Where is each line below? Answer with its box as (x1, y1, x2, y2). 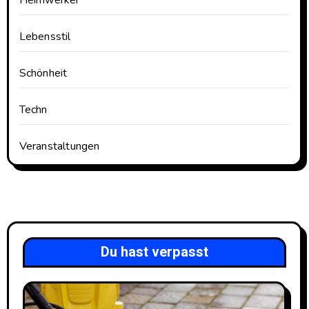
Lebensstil (19, 28, 71, 44)
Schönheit (19, 65, 68, 81)
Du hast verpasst (101, 241, 208, 262)
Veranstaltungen (19, 138, 100, 154)
